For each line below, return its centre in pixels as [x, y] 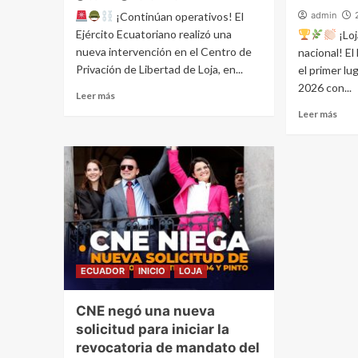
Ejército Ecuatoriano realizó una [153, 34]
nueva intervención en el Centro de [163, 51]
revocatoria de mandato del [167, 347]
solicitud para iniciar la [152, 329]
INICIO [151, 270]
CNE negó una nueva [145, 310]
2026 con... [325, 87]
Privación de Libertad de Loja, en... [159, 69]
